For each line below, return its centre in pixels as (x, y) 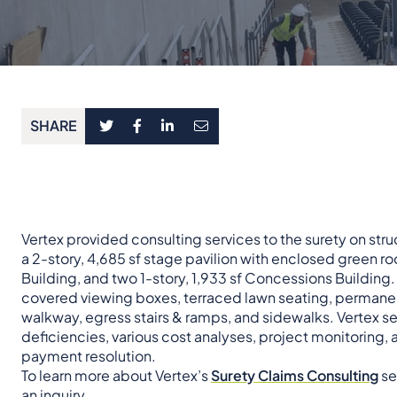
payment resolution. (89, 355)
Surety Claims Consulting (295, 375)
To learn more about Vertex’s (116, 375)
